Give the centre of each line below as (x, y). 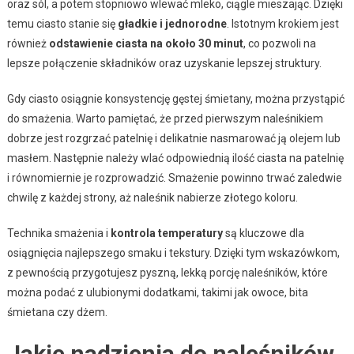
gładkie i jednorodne (172, 24)
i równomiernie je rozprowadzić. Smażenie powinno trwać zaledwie (174, 178)
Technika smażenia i (58, 233)
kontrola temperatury (166, 233)
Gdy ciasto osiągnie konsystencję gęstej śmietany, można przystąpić (175, 99)
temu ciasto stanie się (62, 24)
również (28, 44)
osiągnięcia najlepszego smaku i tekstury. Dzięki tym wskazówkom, (173, 253)
